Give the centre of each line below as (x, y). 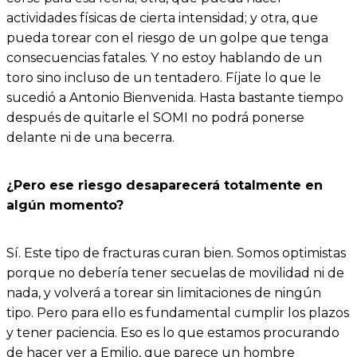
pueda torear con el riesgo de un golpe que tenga (167, 38)
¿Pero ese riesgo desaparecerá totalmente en (165, 186)
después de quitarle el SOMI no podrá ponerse (155, 118)
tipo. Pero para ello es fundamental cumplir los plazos (178, 313)
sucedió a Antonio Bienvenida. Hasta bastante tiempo (175, 98)
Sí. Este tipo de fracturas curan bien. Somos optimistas (176, 253)
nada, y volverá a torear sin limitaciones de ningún (164, 293)
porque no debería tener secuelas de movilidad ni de (175, 273)
